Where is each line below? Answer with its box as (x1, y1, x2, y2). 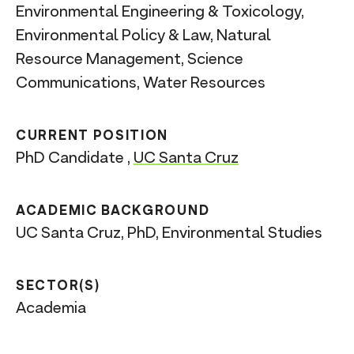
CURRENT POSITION (16, 127, 169, 143)
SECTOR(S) (16, 277, 100, 293)
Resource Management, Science (16, 49, 243, 68)
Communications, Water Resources (16, 73, 265, 92)
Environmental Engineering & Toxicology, (16, 2, 304, 21)
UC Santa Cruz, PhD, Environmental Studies (16, 223, 322, 242)
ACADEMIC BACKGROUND (16, 202, 210, 218)
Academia (16, 298, 86, 317)
